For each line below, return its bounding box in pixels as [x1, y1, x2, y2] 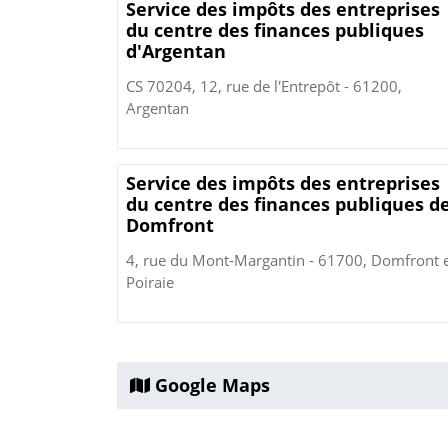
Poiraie [126, 272, 174, 293]
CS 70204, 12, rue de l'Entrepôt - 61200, [126, 76, 402, 97]
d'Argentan [126, 39, 226, 64]
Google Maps [150, 373, 270, 398]
